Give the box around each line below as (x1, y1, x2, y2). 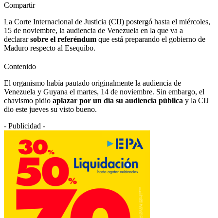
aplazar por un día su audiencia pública (53, 96, 183, 105)
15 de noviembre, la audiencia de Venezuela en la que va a (4, 26, 183, 35)
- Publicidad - (4, 121, 45, 130)
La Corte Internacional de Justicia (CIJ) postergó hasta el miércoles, (4, 17, 210, 26)
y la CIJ (183, 96, 209, 105)
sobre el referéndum (28, 35, 96, 43)
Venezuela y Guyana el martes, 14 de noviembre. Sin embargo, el (4, 87, 204, 96)
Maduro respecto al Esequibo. (4, 43, 95, 52)
